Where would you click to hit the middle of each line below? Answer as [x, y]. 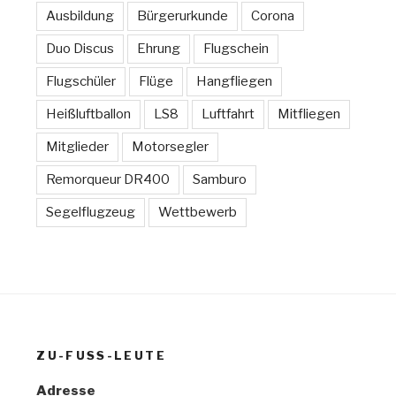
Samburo [220, 179]
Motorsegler [171, 146]
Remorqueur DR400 [108, 179]
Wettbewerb [198, 212]
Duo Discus [80, 48]
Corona [273, 15]
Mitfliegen [309, 114]
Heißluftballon [89, 114]
